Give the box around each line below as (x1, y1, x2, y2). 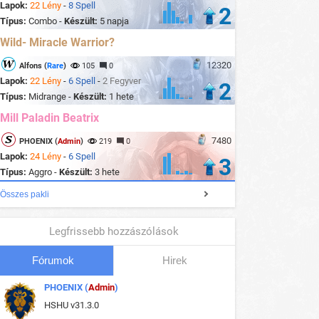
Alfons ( (19, 61, 47, 71)
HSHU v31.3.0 (44, 300, 99, 311)
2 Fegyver (103, 75, 141, 87)
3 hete (95, 167, 120, 178)
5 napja (100, 16, 129, 27)
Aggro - (28, 167, 59, 178)
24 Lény (30, 151, 61, 162)
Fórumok (32, 254, 74, 267)
